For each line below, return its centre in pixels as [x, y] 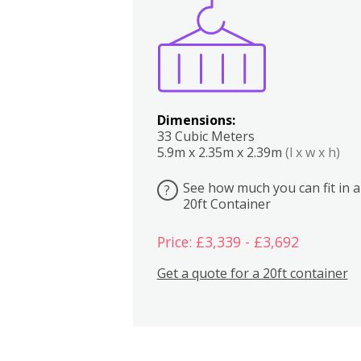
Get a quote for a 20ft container [252, 273]
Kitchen [277, 12]
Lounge [341, 12]
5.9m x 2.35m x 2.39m [221, 152]
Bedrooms [309, 12]
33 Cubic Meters [205, 136]
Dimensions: [196, 120]
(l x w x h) [312, 152]
